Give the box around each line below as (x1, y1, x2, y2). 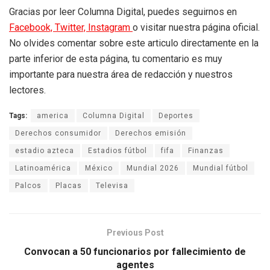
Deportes (159, 111, 193, 121)
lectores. (9, 84, 46, 96)
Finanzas (188, 146, 224, 155)
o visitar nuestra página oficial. (133, 22, 260, 34)
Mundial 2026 (127, 164, 179, 173)
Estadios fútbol (88, 146, 147, 155)
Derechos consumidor (15, 129, 101, 138)
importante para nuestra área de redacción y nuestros (9, 69, 233, 81)
